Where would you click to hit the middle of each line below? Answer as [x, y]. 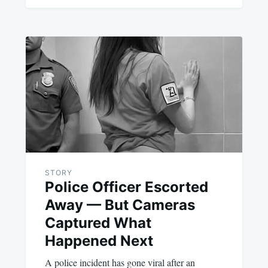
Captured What [98, 223]
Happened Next [99, 241]
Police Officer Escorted [126, 187]
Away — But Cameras [120, 205]
